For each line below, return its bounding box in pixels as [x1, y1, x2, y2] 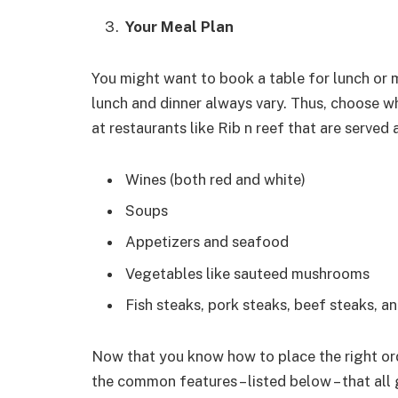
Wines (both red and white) [125, 170, 306, 188]
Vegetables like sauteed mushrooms [125, 264, 370, 283]
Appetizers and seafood [125, 233, 289, 251]
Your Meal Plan [125, 18, 234, 36]
